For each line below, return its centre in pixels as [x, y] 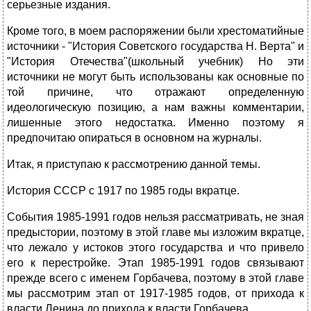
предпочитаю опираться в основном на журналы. [134, 138]
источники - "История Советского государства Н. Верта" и [155, 47]
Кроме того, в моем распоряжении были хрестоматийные [155, 31]
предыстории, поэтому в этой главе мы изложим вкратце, [155, 233]
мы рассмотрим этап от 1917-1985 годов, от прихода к [155, 294]
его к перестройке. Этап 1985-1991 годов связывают [155, 263]
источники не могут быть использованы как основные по [155, 77]
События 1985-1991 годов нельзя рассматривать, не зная [155, 217]
